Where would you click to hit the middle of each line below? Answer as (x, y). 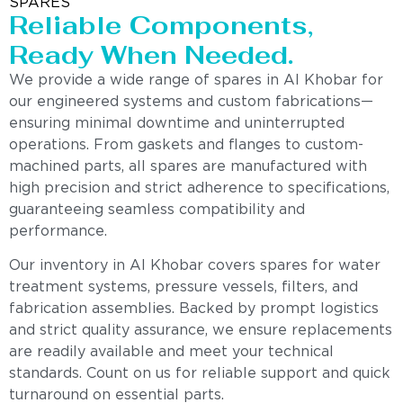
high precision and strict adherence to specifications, (199, 188)
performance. (58, 231)
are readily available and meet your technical (171, 353)
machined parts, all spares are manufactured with (188, 166)
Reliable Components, (161, 25)
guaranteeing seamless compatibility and (157, 210)
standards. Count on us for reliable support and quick (200, 374)
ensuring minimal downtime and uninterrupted (177, 123)
